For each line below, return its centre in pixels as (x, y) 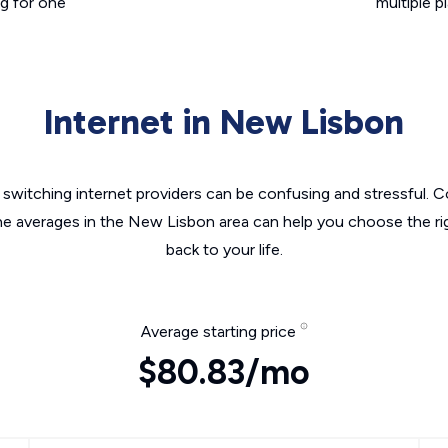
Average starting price (220, 331)
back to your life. (224, 249)
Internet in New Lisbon (224, 121)
